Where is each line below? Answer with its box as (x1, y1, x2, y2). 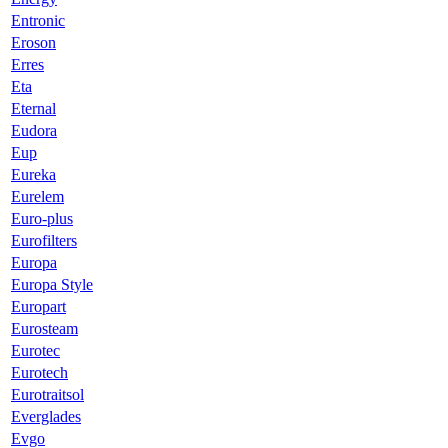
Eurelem (11, 187, 64, 205)
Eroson (11, 33, 56, 51)
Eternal (11, 99, 56, 117)
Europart (11, 297, 66, 315)
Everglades (11, 407, 81, 425)
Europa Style (11, 275, 93, 293)
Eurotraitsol (11, 385, 84, 403)
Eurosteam (11, 319, 78, 337)
